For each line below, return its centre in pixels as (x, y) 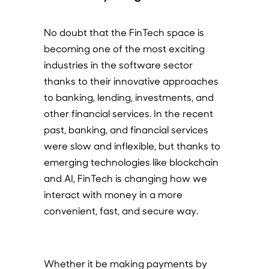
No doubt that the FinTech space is (124, 32)
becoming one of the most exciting (124, 48)
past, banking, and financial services (126, 129)
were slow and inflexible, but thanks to (132, 146)
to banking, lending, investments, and (128, 97)
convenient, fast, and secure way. (121, 210)
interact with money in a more (113, 194)
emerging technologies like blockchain (131, 162)
